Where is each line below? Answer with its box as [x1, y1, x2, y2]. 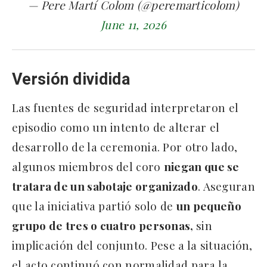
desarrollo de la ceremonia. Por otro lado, [12, 138, 238, 154]
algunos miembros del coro [12, 158, 164, 174]
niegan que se [163, 158, 240, 174]
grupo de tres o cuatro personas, [12, 217, 196, 233]
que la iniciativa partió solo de [12, 197, 176, 213]
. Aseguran [197, 178, 255, 194]
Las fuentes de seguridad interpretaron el [12, 99, 239, 115]
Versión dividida [12, 69, 130, 89]
